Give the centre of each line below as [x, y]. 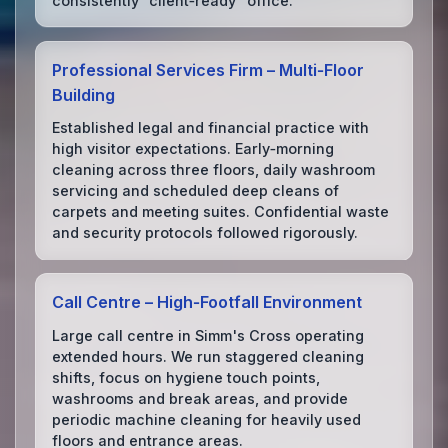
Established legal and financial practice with [211, 128]
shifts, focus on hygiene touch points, [186, 377]
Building [84, 94]
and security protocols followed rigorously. [205, 233]
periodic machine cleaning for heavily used [207, 419]
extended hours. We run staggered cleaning [208, 356]
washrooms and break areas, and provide [200, 398]
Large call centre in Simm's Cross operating [208, 335]
